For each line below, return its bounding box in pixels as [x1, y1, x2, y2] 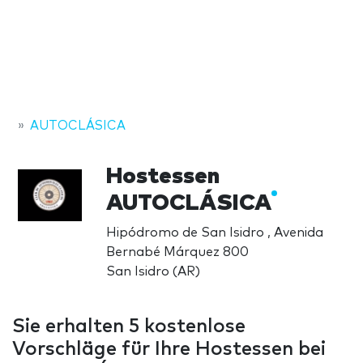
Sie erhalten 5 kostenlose [12, 316, 246, 336]
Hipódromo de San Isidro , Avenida [105, 225, 323, 239]
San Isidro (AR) [105, 264, 200, 278]
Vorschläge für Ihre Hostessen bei [12, 339, 326, 359]
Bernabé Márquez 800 [105, 245, 249, 258]
